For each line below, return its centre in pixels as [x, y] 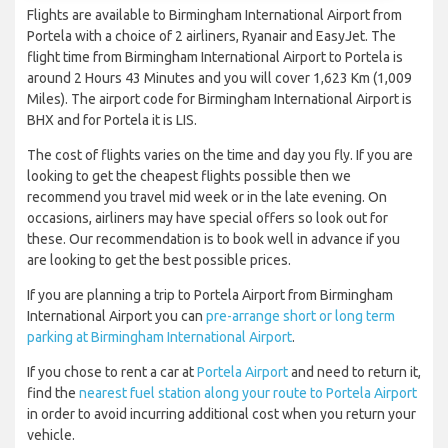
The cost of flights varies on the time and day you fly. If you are [220, 155]
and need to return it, [354, 372]
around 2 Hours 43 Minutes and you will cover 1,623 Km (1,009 [219, 78]
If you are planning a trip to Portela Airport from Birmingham [210, 295]
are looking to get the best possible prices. [159, 260]
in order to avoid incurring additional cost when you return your [221, 414]
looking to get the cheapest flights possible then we [189, 176]
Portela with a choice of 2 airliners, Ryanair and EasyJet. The [211, 36]
